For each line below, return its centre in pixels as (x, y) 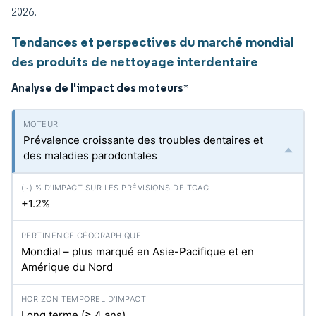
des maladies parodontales (90, 156)
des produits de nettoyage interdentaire (135, 61)
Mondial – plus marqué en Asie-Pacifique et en (138, 251)
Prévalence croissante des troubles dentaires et (143, 140)
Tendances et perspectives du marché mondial (153, 42)
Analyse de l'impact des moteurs (97, 87)
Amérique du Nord (67, 267)
